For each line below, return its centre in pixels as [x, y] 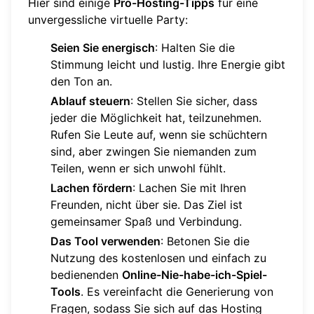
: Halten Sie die [195, 47]
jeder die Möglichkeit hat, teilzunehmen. [156, 117]
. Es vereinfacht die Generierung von [177, 291]
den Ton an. [81, 81]
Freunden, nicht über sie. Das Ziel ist [146, 204]
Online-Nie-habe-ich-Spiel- [194, 274]
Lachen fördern [91, 187]
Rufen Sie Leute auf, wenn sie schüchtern [159, 134]
